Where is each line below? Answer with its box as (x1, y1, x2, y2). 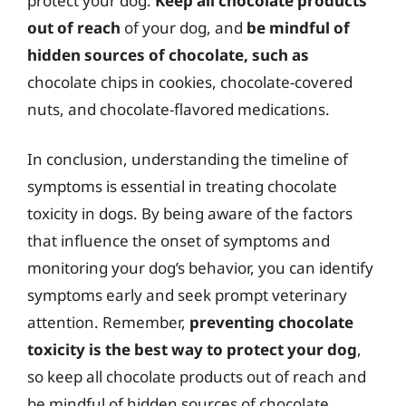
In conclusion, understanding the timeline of (27, 149, 348, 169)
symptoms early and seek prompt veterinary (27, 285, 347, 305)
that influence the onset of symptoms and (27, 230, 330, 251)
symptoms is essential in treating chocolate (27, 176, 337, 197)
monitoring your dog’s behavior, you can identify (27, 257, 373, 278)
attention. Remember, (27, 312, 189, 333)
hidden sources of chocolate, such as (27, 43, 309, 65)
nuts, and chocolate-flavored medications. (27, 98, 330, 120)
